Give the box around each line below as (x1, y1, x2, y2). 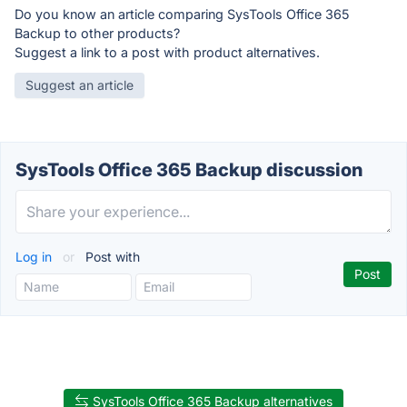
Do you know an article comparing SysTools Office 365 (15, 6, 350, 23)
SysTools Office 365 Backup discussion (15, 159, 362, 182)
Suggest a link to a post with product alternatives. (15, 45, 320, 61)
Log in (15, 249, 55, 265)
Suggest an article (25, 77, 134, 94)
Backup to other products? (15, 25, 180, 42)
